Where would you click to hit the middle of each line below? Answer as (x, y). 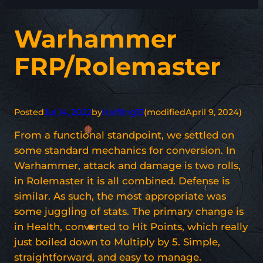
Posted (29, 112)
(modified (165, 112)
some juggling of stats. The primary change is (129, 211)
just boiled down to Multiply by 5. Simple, (117, 242)
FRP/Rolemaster (117, 67)
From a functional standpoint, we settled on (124, 135)
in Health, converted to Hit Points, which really (131, 226)
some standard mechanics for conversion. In (125, 150)
